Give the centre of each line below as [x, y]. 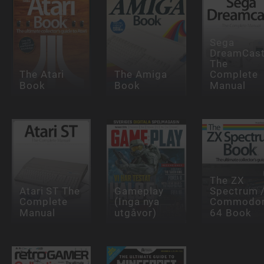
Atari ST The [50, 191]
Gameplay [139, 191]
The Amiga [141, 75]
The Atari [42, 75]
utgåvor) [136, 212]
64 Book [230, 212]
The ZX [227, 181]
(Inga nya [137, 202]
